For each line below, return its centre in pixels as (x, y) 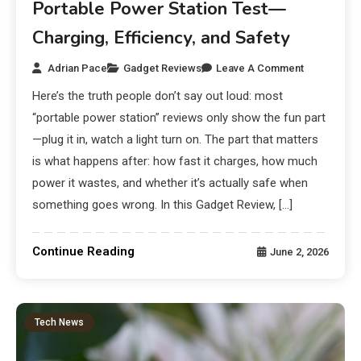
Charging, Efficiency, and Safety (162, 37)
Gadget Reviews (163, 68)
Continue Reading (84, 251)
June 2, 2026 (299, 251)
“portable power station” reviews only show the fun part (179, 117)
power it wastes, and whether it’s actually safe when (170, 183)
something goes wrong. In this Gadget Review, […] (163, 204)
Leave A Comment (260, 68)
